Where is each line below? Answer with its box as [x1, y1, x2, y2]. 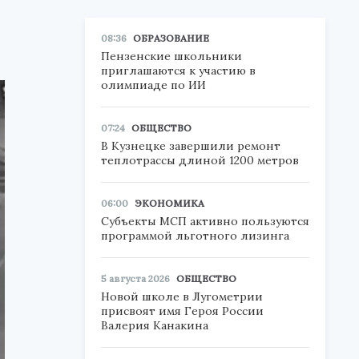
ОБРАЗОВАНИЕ [133, 32, 209, 44]
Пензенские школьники [101, 49, 242, 63]
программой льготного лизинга [101, 228, 289, 243]
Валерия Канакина [101, 318, 208, 333]
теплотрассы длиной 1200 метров [101, 153, 299, 167]
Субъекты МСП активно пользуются [101, 214, 309, 228]
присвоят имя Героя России [101, 304, 264, 318]
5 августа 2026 [101, 272, 170, 284]
